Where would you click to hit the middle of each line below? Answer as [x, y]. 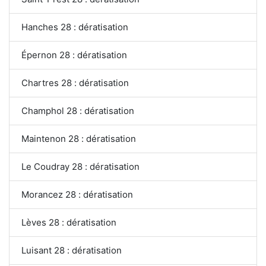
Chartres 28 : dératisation [75, 83]
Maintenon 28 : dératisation [79, 138]
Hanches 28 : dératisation [75, 27]
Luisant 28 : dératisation [72, 250]
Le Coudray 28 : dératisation [80, 166]
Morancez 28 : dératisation [77, 194]
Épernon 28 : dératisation [74, 55]
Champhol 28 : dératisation [78, 110]
